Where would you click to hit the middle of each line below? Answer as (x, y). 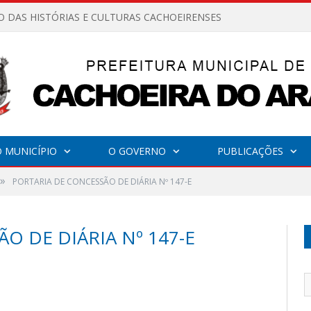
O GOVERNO (137, 151)
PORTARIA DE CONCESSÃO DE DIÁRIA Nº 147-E (102, 182)
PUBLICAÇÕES (250, 151)
